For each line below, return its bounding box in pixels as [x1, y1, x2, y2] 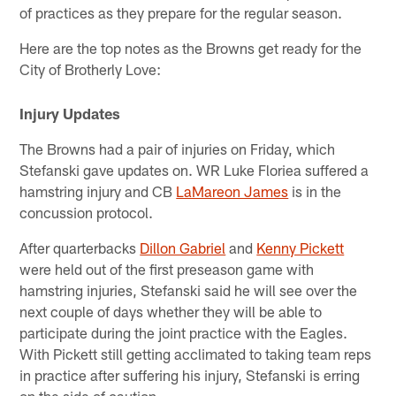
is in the [288, 182, 342, 201]
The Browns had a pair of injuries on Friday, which [19, 140, 336, 158]
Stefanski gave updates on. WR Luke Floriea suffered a [19, 161, 369, 179]
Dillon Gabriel [140, 239, 226, 257]
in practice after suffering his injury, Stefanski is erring [19, 366, 361, 385]
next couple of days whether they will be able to [19, 302, 323, 321]
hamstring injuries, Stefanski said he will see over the [19, 281, 358, 300]
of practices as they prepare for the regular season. [19, 3, 343, 21]
